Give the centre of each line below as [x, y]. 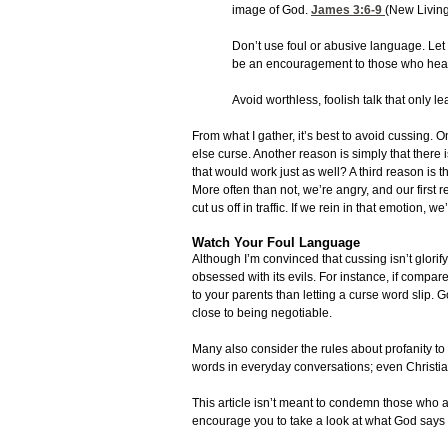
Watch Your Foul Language [276, 243]
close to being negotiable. [262, 313]
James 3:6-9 [346, 10]
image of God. [271, 10]
